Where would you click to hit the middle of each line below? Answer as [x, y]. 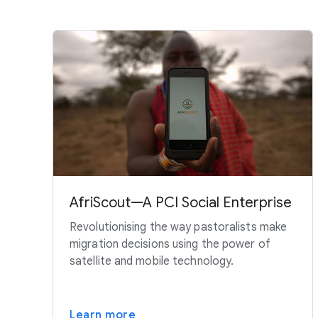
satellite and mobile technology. [152, 261]
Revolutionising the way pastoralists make [179, 227]
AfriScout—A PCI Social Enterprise [181, 202]
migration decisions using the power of [170, 244]
